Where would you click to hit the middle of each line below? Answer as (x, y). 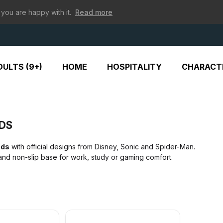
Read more (94, 12)
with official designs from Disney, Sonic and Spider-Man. (102, 147)
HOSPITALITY (134, 67)
